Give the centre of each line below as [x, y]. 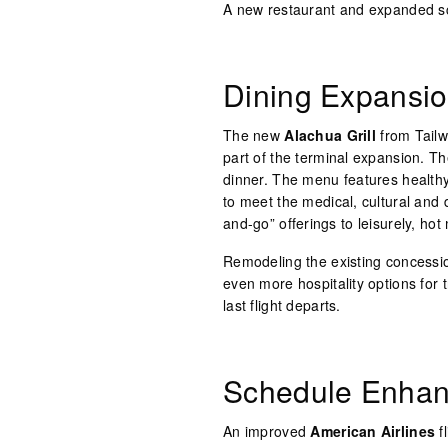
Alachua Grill [330, 135]
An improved [267, 431]
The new [254, 135]
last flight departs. [282, 305]
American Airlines [373, 431]
